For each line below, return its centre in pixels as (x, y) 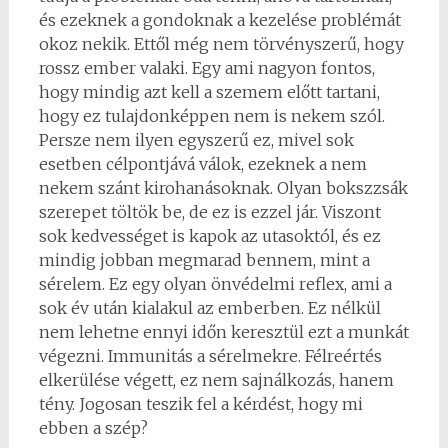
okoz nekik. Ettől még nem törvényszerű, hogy (221, 44)
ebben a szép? (93, 428)
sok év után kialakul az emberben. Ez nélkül (209, 308)
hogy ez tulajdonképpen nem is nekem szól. (211, 116)
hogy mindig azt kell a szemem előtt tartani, (209, 92)
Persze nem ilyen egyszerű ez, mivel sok (196, 140)
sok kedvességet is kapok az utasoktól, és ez (209, 236)
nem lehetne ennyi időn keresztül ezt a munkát (223, 332)
